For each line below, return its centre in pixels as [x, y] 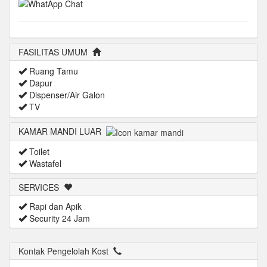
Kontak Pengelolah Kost [63, 251]
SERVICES [39, 187]
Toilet [38, 152]
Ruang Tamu [52, 71]
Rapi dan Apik [54, 207]
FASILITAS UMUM [53, 52]
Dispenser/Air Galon [66, 94]
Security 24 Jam [58, 218]
